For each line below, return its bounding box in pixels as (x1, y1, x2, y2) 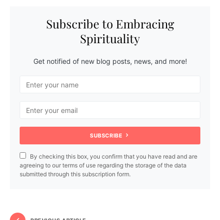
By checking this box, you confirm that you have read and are (30, 153, 197, 161)
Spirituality (80, 30, 140, 47)
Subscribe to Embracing (46, 16, 174, 32)
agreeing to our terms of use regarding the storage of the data (20, 162, 187, 169)
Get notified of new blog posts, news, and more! (33, 57, 187, 66)
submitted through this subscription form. (20, 170, 131, 178)
